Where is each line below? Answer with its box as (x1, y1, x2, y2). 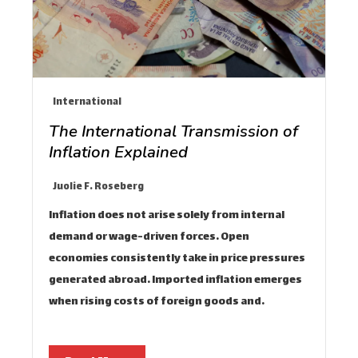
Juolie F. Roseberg (53, 179, 144, 197)
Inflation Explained (49, 141, 188, 164)
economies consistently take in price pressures (49, 249, 305, 269)
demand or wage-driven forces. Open (49, 228, 249, 248)
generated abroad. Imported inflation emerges (49, 271, 302, 291)
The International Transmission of (49, 120, 298, 143)
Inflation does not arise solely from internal (49, 206, 284, 226)
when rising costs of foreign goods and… (49, 292, 265, 312)
